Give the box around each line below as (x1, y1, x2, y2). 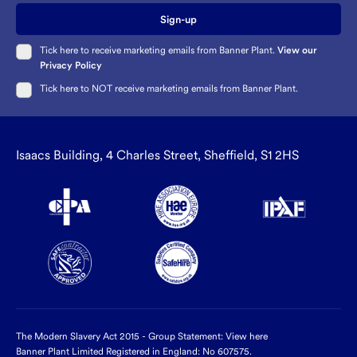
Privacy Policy (40, 60, 102, 72)
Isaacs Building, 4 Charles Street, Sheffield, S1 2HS (16, 147, 299, 163)
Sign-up (160, 13, 197, 25)
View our (277, 45, 317, 57)
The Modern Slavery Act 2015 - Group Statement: (16, 331, 226, 343)
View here (226, 331, 268, 343)
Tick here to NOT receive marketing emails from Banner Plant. (40, 83, 298, 95)
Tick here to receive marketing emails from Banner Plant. (40, 45, 277, 57)
